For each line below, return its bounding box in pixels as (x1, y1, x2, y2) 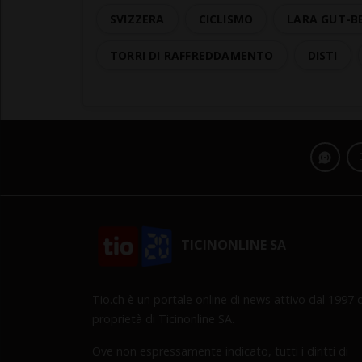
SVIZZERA (110, 11, 165, 27)
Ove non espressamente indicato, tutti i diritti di (92, 343, 348, 360)
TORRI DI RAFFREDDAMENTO (110, 48, 274, 64)
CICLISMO (198, 11, 254, 27)
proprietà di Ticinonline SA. (92, 311, 234, 327)
